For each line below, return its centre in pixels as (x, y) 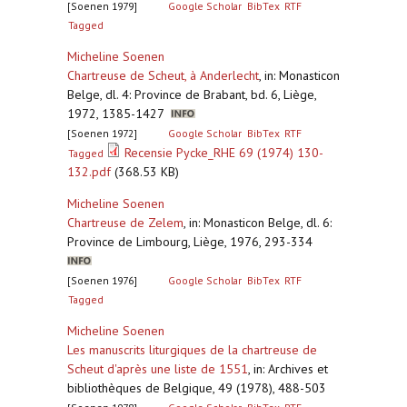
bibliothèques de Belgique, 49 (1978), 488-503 (197, 388)
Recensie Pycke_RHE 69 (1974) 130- (224, 153)
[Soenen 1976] (102, 280)
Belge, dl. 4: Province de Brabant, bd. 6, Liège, (192, 94)
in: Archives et (291, 369)
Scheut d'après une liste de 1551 (158, 369)
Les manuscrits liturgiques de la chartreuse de (192, 350)
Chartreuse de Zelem (125, 223)
